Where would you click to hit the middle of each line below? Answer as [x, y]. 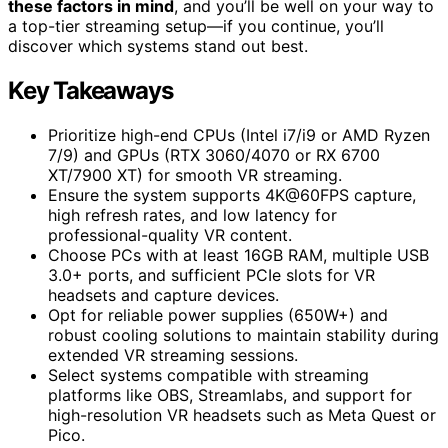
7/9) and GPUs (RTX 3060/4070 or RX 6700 [214, 154]
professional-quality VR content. [170, 234]
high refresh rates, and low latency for [192, 214]
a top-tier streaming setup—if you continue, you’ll [196, 25]
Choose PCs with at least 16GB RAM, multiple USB [238, 254]
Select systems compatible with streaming [208, 374]
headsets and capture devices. [163, 294]
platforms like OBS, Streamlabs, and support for [230, 394]
